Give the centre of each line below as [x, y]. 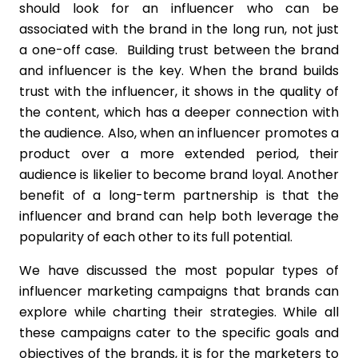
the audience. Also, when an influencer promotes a [179, 133]
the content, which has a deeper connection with [179, 112]
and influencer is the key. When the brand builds [179, 71]
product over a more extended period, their [179, 154]
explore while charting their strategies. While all [179, 312]
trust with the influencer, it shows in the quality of [179, 91]
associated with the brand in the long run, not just [179, 29]
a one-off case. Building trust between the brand [179, 50]
